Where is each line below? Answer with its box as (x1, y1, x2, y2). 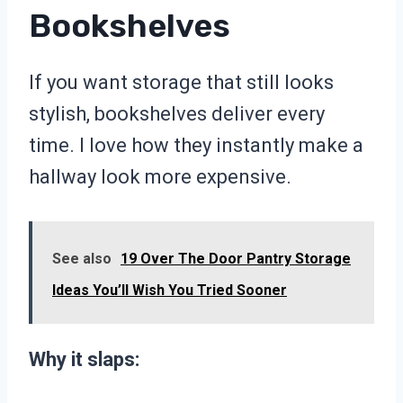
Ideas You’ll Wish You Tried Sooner (52, 282, 287, 300)
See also (52, 250, 112, 268)
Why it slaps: (29, 348, 139, 372)
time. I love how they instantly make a (29, 134, 363, 157)
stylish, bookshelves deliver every (29, 103, 325, 126)
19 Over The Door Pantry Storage (121, 250, 351, 268)
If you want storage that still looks (29, 71, 334, 94)
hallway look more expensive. (29, 166, 291, 189)
